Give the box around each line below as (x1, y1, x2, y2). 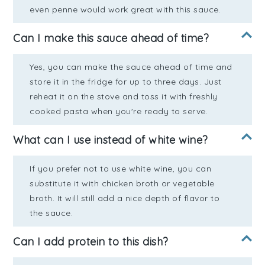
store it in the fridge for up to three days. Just (30, 76, 222, 88)
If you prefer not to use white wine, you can (30, 163, 212, 174)
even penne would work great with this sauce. (30, 4, 221, 15)
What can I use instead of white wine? (13, 133, 208, 147)
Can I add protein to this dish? (13, 235, 169, 249)
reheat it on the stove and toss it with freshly (30, 91, 218, 102)
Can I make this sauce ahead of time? (13, 31, 209, 46)
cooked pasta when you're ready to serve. (30, 106, 208, 117)
